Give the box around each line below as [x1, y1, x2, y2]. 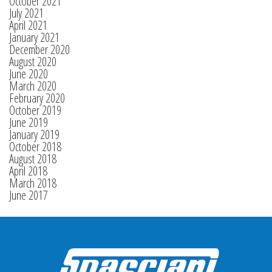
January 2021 [9, 29, 59, 46]
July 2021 [9, 5, 44, 21]
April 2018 [9, 163, 47, 179]
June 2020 [9, 66, 48, 82]
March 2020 [9, 78, 56, 94]
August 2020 [9, 53, 56, 70]
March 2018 [9, 175, 56, 191]
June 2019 [9, 114, 48, 131]
